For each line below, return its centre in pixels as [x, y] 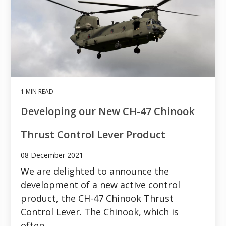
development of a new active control [100, 184]
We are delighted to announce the [95, 171]
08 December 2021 [52, 155]
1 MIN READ [37, 91]
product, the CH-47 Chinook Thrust [97, 198]
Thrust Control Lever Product [93, 134]
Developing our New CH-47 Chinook [108, 111]
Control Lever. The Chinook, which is [100, 212]
